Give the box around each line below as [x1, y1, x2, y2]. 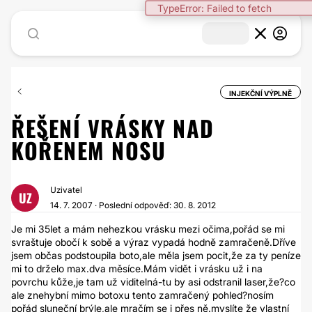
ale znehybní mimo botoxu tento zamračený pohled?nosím [11, 289, 274, 301]
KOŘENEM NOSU [11, 134, 166, 166]
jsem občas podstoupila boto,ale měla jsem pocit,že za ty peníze [11, 249, 301, 261]
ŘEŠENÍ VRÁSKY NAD [11, 111, 214, 144]
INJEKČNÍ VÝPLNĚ [229, 89, 292, 97]
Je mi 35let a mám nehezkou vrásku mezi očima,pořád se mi [11, 223, 285, 235]
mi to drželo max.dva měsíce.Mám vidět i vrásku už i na [11, 263, 263, 274]
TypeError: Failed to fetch [157, 2, 272, 14]
